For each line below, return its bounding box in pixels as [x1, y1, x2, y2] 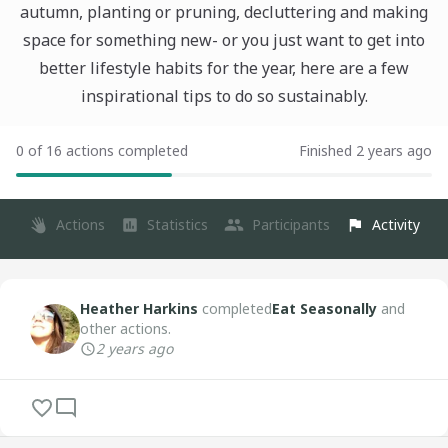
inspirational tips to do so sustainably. [80, 85, 368, 107]
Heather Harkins [80, 299, 198, 318]
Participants [252, 215, 330, 234]
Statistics [147, 215, 208, 234]
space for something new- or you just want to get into [23, 29, 425, 51]
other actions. [80, 319, 171, 338]
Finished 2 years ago [299, 141, 432, 160]
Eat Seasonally [272, 299, 377, 318]
